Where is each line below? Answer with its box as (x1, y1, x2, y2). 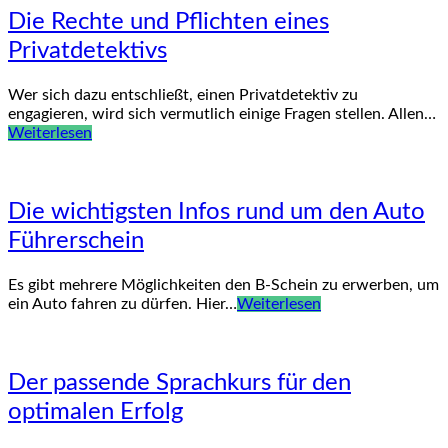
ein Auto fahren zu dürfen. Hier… (8, 296, 237, 313)
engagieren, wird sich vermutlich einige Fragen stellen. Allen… (8, 106, 436, 123)
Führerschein (8, 229, 144, 254)
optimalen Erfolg (8, 400, 183, 425)
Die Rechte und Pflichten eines (8, 10, 329, 35)
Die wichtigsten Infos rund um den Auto (8, 200, 425, 225)
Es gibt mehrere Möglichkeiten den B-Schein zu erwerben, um (8, 277, 439, 294)
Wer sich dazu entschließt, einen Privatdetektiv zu (8, 87, 358, 104)
